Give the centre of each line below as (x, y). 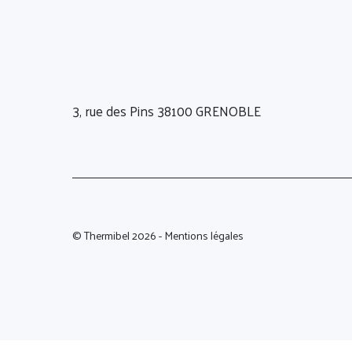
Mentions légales (204, 235)
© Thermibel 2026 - (118, 235)
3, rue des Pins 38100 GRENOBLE (167, 110)
